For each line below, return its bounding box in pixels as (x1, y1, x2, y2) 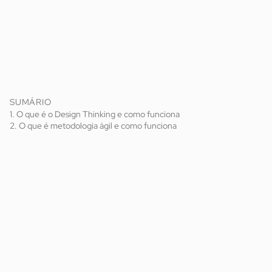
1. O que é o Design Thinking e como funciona (10, 107, 180, 120)
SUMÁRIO (10, 95, 52, 107)
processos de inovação (31, 194, 134, 208)
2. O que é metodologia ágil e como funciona (10, 119, 177, 131)
